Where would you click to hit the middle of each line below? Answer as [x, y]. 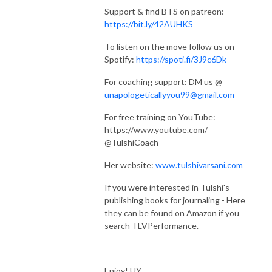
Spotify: [120, 59]
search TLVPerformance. [151, 225]
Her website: [130, 165]
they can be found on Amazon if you [172, 212]
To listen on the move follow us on [169, 46]
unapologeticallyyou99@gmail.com [169, 94]
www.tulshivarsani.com [199, 165]
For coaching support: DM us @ [163, 81]
